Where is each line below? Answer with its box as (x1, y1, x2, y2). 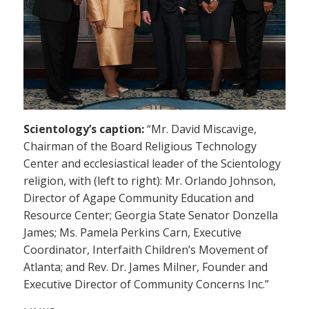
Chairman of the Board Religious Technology (23, 139, 257, 154)
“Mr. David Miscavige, (144, 121, 257, 137)
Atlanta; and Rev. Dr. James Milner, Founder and (23, 259, 268, 275)
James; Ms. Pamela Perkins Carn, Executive (23, 225, 241, 241)
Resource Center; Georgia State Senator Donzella (23, 208, 278, 223)
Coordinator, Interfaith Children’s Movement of (23, 242, 268, 258)
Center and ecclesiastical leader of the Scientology (23, 156, 281, 172)
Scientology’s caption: (23, 121, 144, 137)
